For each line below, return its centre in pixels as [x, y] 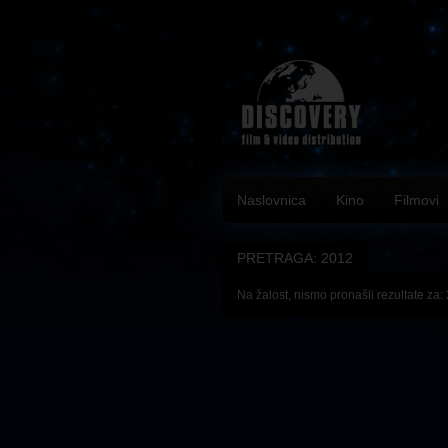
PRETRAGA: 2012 [295, 258]
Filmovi [416, 200]
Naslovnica [271, 200]
